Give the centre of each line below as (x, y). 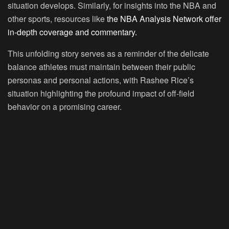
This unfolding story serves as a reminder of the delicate (108, 53)
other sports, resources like (56, 18)
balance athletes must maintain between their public (101, 66)
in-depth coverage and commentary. (72, 32)
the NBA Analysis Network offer (163, 18)
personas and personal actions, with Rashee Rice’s (101, 80)
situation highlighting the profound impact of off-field (101, 93)
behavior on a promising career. (65, 106)
